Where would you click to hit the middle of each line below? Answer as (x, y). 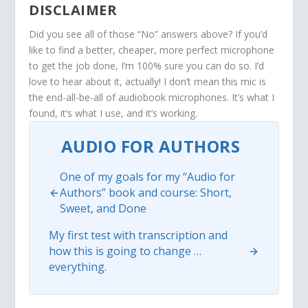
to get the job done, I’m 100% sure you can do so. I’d (147, 66)
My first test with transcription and (139, 235)
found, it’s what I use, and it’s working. (113, 113)
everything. (78, 267)
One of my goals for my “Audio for (148, 177)
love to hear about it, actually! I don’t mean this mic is (148, 82)
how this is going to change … (125, 251)
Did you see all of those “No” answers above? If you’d (148, 34)
